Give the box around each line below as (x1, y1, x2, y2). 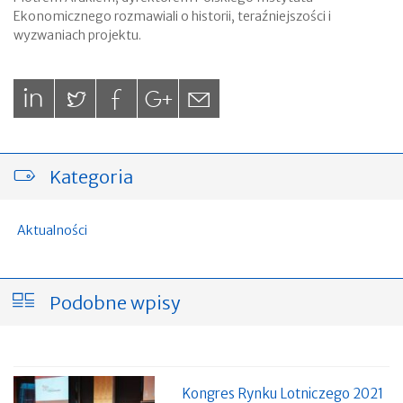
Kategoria (49, 166, 133, 189)
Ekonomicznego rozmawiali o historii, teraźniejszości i (13, 7, 331, 24)
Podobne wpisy (49, 291, 181, 314)
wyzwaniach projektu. (13, 26, 141, 43)
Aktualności (17, 222, 87, 239)
